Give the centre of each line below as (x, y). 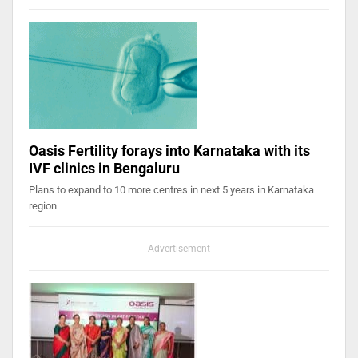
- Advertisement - (179, 249)
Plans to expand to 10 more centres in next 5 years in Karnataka (171, 190)
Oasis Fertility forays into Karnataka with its (169, 151)
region (43, 206)
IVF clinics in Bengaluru (104, 169)
